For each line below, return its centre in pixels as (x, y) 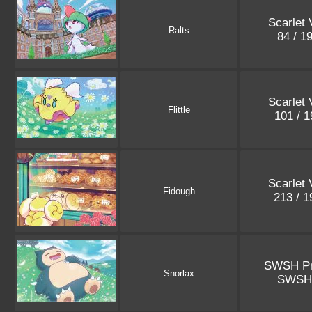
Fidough (179, 192)
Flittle (179, 110)
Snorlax (179, 274)
